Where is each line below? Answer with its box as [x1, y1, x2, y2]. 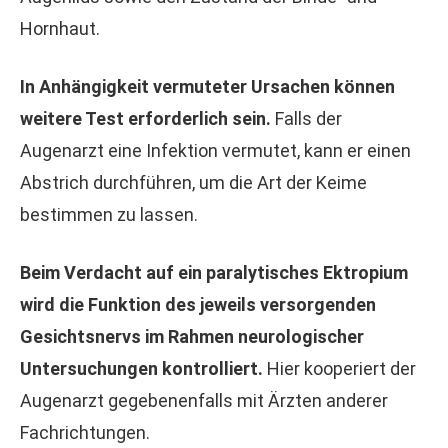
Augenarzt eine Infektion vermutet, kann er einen [20, 140, 411, 161]
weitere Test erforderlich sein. [20, 108, 271, 129]
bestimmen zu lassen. [20, 204, 198, 225]
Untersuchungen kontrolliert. [20, 358, 263, 379]
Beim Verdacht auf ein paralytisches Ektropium [20, 262, 408, 283]
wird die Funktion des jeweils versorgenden [20, 294, 376, 315]
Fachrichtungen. [20, 422, 150, 443]
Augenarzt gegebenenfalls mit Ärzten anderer [20, 390, 388, 411]
